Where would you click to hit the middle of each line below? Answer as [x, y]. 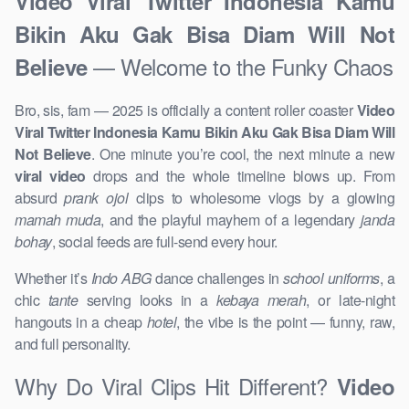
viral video [50, 176]
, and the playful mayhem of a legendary [231, 220]
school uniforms [331, 278]
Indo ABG [121, 278]
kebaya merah [262, 300]
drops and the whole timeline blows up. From [240, 176]
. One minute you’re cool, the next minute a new [243, 154]
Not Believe [53, 154]
